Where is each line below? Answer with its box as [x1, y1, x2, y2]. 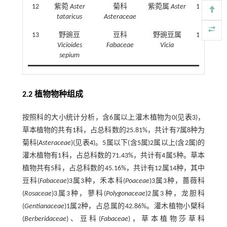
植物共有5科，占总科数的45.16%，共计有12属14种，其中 [22, 165, 205, 173]
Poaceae [125, 177, 149, 185]
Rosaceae [24, 190, 52, 198]
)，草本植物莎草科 [128, 215, 205, 223]
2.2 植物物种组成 [22, 91, 83, 99]
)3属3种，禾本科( [66, 177, 125, 185]
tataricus [57, 13, 83, 21]
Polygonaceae [106, 190, 145, 198]
